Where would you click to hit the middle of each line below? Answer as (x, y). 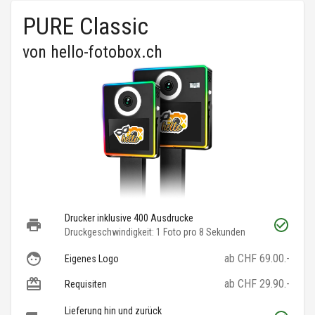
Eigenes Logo (92, 259)
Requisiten (86, 284)
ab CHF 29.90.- (257, 284)
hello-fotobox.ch (107, 52)
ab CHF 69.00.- (257, 259)
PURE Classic (85, 26)
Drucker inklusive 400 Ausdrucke (129, 218)
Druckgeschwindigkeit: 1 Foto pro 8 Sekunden (155, 232)
